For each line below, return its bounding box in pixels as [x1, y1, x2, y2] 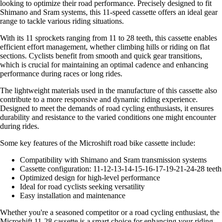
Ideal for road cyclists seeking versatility [20, 182, 145, 191]
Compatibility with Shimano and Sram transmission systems [20, 156, 207, 165]
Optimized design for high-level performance [20, 173, 160, 182]
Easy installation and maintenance [20, 191, 125, 200]
